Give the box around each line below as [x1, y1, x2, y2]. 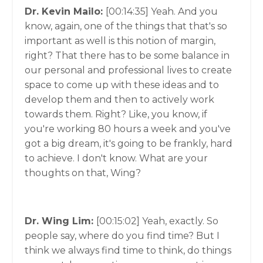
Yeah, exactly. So [142, 215, 218, 227]
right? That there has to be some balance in [25, 50, 230, 61]
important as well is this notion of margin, [25, 35, 215, 46]
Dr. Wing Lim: [25, 215, 96, 227]
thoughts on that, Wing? [25, 167, 141, 178]
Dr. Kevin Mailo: [25, 6, 106, 17]
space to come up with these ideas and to [25, 79, 219, 90]
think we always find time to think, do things [25, 245, 231, 256]
